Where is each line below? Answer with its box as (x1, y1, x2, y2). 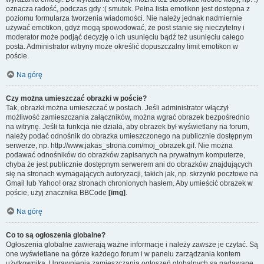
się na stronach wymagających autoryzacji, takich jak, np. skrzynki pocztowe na (6, 170, 258, 178)
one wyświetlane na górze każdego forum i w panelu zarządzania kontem (6, 250, 240, 258)
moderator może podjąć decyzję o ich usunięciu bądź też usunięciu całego (6, 33, 244, 41)
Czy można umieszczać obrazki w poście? (6, 94, 147, 103)
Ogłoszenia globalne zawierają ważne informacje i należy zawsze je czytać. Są (6, 240, 258, 249)
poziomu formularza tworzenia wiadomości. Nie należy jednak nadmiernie (6, 14, 242, 22)
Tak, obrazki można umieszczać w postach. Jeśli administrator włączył (6, 104, 229, 112)
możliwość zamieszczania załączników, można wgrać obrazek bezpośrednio (6, 113, 250, 121)
